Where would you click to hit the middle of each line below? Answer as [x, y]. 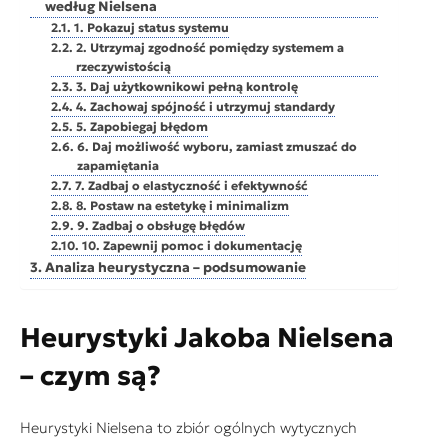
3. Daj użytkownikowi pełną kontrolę [186, 86]
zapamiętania [117, 165]
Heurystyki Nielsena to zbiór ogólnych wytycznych [188, 427]
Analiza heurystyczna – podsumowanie [175, 267]
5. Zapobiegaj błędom [141, 126]
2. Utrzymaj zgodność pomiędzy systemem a [209, 47]
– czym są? [90, 375]
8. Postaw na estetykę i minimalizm [182, 205]
